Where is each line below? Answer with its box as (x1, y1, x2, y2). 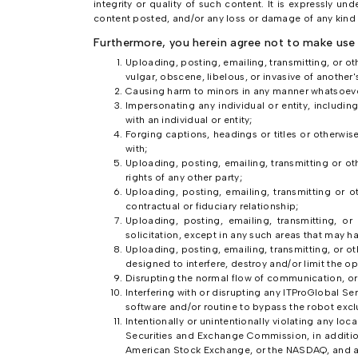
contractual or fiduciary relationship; (125, 201, 299, 212)
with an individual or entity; (125, 114, 253, 125)
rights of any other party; (125, 172, 242, 183)
